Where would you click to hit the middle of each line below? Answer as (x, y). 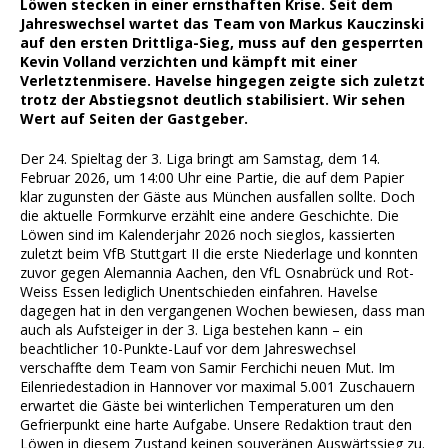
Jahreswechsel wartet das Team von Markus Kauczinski (222, 24)
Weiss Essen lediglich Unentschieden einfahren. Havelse (199, 292)
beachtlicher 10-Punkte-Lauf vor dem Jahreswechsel (188, 349)
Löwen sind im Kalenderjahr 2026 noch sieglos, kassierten (207, 235)
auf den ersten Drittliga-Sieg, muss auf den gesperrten (221, 43)
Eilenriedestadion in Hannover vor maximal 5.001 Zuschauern (217, 387)
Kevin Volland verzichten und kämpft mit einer (188, 62)
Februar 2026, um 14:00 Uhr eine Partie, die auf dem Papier (212, 178)
